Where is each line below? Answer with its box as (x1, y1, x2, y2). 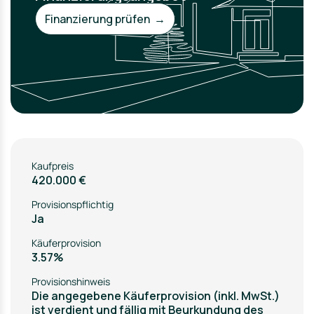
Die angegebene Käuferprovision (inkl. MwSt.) (32, 288, 280, 303)
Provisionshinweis (32, 275, 110, 288)
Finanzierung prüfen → (45, 11, 165, 27)
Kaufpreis (32, 159, 74, 172)
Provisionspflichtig (32, 198, 114, 211)
